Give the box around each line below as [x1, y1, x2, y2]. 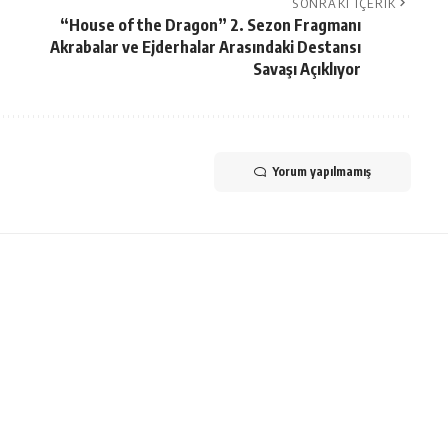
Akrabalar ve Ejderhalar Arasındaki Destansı [49, 36, 361, 57]
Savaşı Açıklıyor [252, 58, 361, 79]
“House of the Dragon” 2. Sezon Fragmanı [59, 14, 361, 35]
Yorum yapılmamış [272, 163, 371, 179]
